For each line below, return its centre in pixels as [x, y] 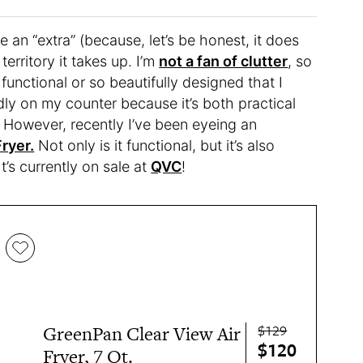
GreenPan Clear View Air [142, 334]
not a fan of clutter [224, 62]
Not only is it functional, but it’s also [155, 146]
